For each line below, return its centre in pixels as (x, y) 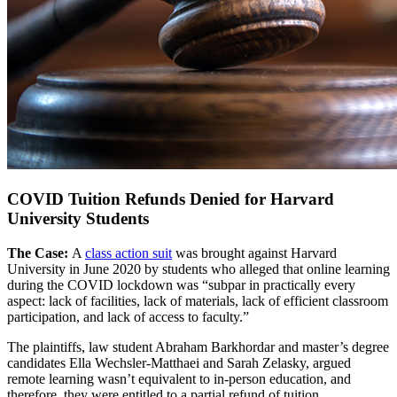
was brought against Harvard (254, 253)
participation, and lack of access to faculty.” (128, 316)
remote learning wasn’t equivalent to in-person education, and (179, 378)
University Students (78, 218)
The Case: (39, 253)
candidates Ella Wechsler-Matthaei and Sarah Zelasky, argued (179, 362)
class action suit (128, 253)
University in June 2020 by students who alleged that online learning (198, 269)
